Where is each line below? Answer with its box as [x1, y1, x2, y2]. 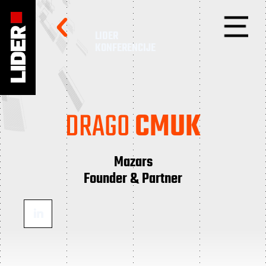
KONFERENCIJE [95, 40, 156, 57]
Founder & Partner [84, 168, 182, 190]
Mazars [113, 151, 153, 173]
